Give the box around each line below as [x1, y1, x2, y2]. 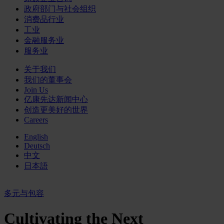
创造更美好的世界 [24, 105, 88, 114]
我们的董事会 [24, 75, 72, 84]
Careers [24, 115, 48, 124]
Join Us [24, 85, 48, 94]
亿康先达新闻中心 [24, 95, 88, 103]
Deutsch [24, 141, 50, 150]
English [24, 132, 48, 141]
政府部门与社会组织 [24, 4, 96, 13]
